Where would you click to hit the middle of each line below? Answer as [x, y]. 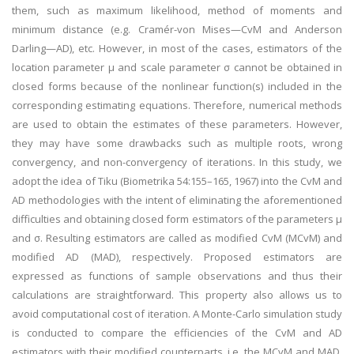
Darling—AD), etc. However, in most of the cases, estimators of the [177, 48]
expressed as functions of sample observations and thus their [177, 276]
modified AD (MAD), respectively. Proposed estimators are [177, 257]
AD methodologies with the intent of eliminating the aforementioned [177, 200]
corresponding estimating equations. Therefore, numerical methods [177, 105]
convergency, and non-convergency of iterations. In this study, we [177, 162]
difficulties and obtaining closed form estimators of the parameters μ [177, 219]
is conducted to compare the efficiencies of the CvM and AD [177, 333]
